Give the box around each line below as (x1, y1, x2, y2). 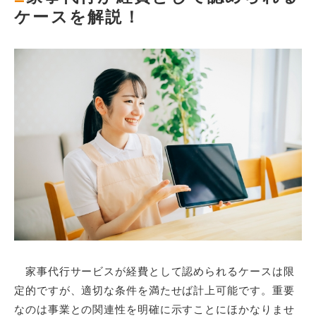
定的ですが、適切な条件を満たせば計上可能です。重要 (14, 284, 295, 297)
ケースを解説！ (14, 8, 141, 26)
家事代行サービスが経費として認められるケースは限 (14, 265, 295, 278)
